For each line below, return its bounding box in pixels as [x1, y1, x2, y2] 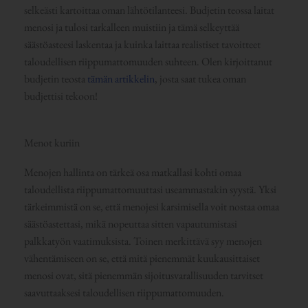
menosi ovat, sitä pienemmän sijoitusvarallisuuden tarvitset [23, 268, 263, 283]
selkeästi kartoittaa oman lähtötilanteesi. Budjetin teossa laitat [23, 3, 274, 18]
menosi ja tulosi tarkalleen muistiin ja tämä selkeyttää [23, 20, 239, 35]
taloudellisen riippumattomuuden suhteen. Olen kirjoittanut [23, 54, 272, 69]
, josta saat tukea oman [154, 71, 246, 87]
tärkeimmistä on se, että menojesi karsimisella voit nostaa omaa [23, 199, 279, 214]
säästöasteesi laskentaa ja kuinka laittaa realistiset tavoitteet [23, 37, 261, 52]
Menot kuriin [23, 135, 80, 151]
